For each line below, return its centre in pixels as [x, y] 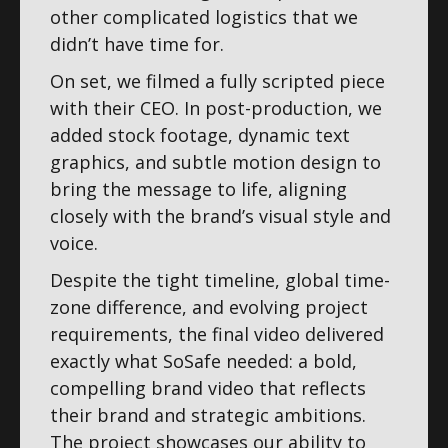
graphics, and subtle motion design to [215, 161]
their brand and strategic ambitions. [208, 414]
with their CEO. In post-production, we [216, 107]
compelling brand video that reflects [208, 387]
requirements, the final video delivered [217, 333]
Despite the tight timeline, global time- [220, 279]
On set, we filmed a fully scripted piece [217, 80]
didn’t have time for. [137, 43]
